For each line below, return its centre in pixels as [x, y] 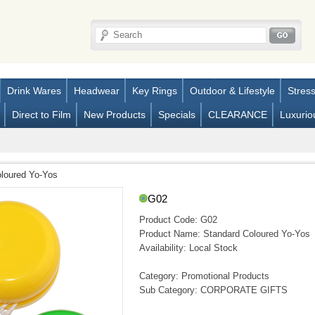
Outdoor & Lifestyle [232, 91]
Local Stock [212, 248]
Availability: [162, 248]
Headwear [96, 91]
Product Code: [168, 220]
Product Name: [169, 234]
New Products [114, 115]
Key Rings [154, 91]
